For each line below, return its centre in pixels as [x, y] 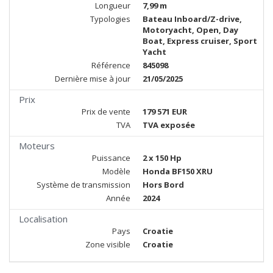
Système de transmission [83, 185]
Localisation [43, 219]
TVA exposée [169, 125]
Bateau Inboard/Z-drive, [192, 19]
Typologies [110, 19]
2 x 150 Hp [162, 158]
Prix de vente [106, 112]
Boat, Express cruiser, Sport [200, 41]
